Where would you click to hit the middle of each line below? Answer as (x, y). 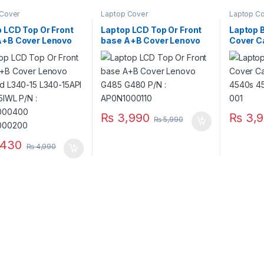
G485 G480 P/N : (136, 51)
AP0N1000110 (130, 62)
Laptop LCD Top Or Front (151, 30)
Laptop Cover (124, 14)
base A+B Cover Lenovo (151, 41)
